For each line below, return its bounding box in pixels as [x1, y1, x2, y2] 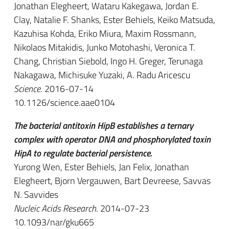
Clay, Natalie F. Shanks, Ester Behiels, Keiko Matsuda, [14, 13, 215, 27]
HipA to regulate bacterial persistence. [14, 146, 152, 160]
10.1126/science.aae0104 [14, 96, 115, 109]
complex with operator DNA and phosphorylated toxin [14, 132, 211, 146]
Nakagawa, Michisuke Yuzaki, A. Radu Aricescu [14, 68, 190, 82]
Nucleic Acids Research [14, 201, 96, 215]
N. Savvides [14, 188, 58, 201]
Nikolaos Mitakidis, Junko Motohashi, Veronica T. [14, 40, 195, 54]
